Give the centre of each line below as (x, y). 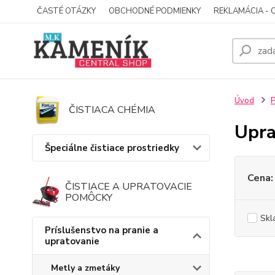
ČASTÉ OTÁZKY (66, 11)
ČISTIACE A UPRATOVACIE (128, 187)
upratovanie (72, 241)
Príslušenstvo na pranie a (102, 230)
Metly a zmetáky (85, 268)
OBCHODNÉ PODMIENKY (155, 11)
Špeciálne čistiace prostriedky (112, 148)
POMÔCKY (88, 198)
